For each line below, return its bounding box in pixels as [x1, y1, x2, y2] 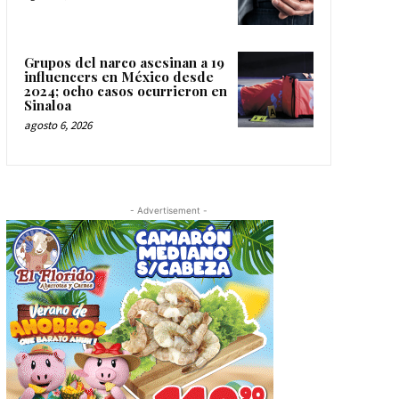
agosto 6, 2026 [23, 117, 92, 133]
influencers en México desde [23, 67, 214, 85]
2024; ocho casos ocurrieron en [23, 81, 227, 100]
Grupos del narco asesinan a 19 [23, 53, 224, 71]
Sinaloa [23, 95, 71, 114]
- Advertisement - [129, 204, 208, 216]
